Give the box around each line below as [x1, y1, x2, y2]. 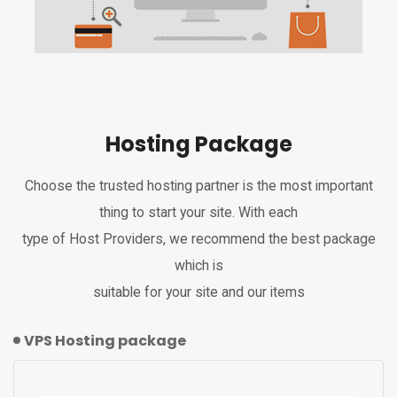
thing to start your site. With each [99, 203, 298, 221]
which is [174, 256, 223, 274]
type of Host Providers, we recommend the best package [21, 230, 376, 247]
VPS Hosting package [24, 330, 186, 351]
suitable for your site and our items [92, 283, 305, 300]
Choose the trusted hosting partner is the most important [24, 176, 373, 194]
